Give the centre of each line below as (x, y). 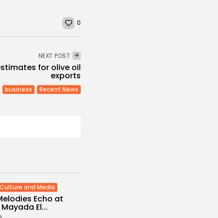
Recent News (59, 89)
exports (66, 75)
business (18, 89)
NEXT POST (54, 55)
